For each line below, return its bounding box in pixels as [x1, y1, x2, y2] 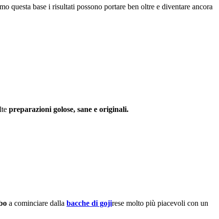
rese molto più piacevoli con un [112, 198, 208, 207]
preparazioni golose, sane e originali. [9, 105, 129, 113]
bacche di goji [66, 198, 112, 207]
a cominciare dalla [7, 198, 66, 207]
